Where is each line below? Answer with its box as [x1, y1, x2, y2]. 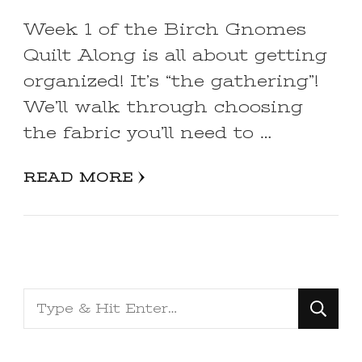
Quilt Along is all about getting [23, 45, 327, 65]
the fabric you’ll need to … [23, 123, 271, 142]
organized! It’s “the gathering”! [23, 71, 318, 90]
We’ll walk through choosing [23, 97, 303, 116]
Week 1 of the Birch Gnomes [23, 19, 306, 39]
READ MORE [23, 170, 133, 185]
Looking [23, 292, 104, 311]
